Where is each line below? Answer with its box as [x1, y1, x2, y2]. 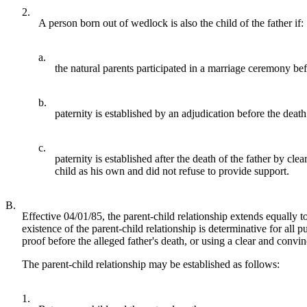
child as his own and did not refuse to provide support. [55, 164, 289, 177]
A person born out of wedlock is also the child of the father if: [38, 16, 304, 29]
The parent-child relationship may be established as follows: [22, 258, 280, 270]
